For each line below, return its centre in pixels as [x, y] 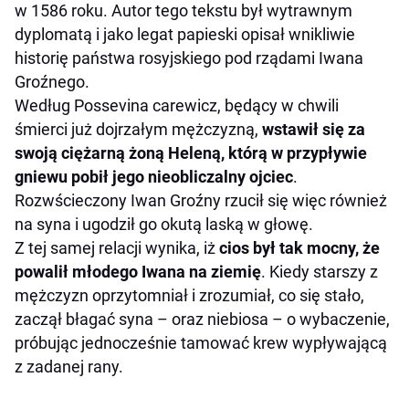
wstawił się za [314, 130]
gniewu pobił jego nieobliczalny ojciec [154, 177]
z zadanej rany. [69, 367]
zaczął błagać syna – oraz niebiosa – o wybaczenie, [202, 320]
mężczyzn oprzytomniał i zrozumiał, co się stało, [189, 296]
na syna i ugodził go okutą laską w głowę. [164, 225]
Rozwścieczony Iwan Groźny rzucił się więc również [201, 201]
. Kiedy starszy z [320, 272]
